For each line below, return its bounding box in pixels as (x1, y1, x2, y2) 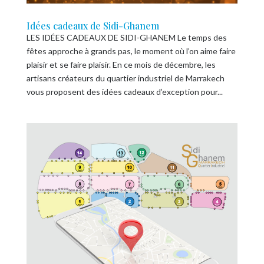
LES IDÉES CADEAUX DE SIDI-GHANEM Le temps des (26, 32, 227, 43)
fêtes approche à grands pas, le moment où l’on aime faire (26, 46, 236, 57)
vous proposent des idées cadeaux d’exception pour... (26, 87, 223, 97)
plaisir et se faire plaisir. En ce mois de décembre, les (26, 60, 216, 70)
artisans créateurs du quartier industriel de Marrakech (26, 73, 225, 84)
